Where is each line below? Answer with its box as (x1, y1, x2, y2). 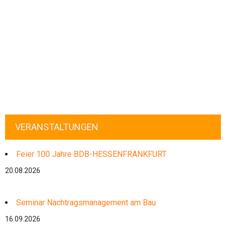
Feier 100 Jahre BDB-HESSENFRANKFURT (16, 149, 166, 159)
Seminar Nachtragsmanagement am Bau (16, 198, 156, 207)
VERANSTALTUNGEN (15, 122, 98, 132)
